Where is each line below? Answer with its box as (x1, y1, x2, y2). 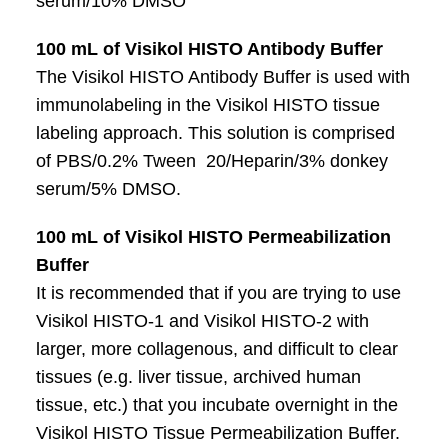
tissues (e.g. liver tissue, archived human (35, 366, 361, 387)
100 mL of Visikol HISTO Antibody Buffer (35, 38, 383, 59)
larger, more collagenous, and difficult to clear (35, 338, 398, 359)
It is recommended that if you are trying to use (35, 282, 401, 303)
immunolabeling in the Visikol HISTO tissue (35, 94, 380, 115)
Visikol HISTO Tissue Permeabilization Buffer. (35, 422, 400, 443)
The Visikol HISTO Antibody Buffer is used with (35, 66, 410, 87)
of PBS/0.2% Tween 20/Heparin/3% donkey (35, 150, 388, 171)
